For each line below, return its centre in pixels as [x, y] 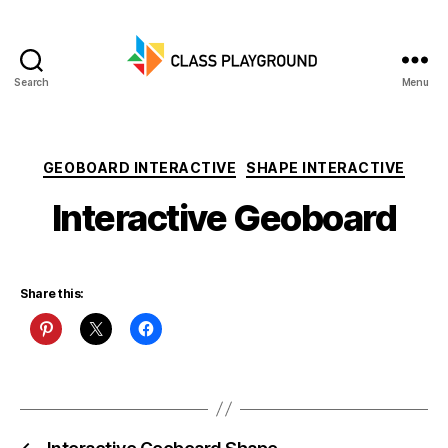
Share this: [52, 293]
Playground [271, 119]
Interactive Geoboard [224, 217]
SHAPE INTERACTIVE [325, 167]
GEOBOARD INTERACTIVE [139, 167]
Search [31, 82]
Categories [267, 163]
